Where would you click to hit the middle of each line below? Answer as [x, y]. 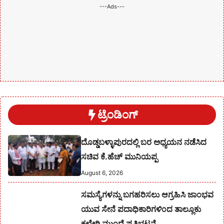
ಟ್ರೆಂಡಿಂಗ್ [117, 115]
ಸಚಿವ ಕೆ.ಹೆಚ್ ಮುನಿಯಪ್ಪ [119, 157]
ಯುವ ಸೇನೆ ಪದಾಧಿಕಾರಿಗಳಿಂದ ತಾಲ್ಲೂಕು [141, 209]
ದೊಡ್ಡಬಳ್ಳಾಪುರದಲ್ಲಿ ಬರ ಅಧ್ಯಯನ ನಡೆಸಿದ [143, 142]
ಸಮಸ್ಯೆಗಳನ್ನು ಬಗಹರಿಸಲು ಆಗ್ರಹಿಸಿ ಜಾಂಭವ [147, 195]
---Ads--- [112, 6]
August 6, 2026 [102, 173]
